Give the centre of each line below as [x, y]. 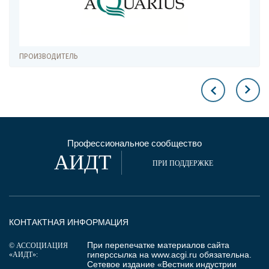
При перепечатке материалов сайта [158, 245]
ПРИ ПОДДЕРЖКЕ [183, 163]
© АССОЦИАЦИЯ [38, 245]
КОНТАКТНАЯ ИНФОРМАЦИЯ [69, 222]
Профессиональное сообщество [134, 143]
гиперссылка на [119, 254]
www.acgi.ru [174, 254]
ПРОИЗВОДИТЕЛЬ [49, 56]
